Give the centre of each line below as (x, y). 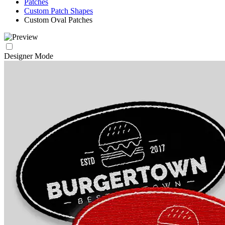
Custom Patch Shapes (59, 11)
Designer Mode (29, 56)
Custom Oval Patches (58, 20)
